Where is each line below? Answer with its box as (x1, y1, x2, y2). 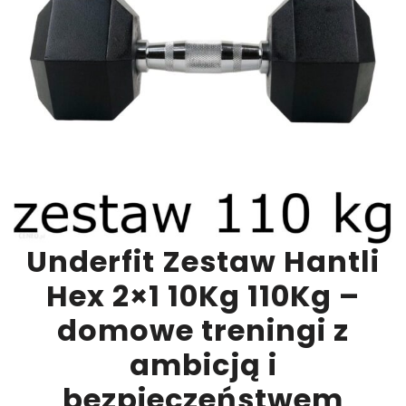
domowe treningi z (57, 310, 349, 351)
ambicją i (129, 344, 277, 385)
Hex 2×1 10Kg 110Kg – (46, 275, 360, 316)
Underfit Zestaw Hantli (26, 241, 380, 282)
